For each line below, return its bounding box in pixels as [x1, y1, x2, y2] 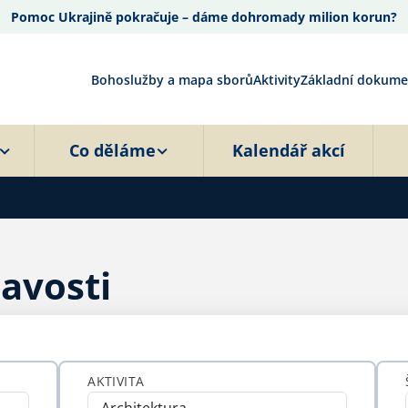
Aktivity [253, 70, 301, 88]
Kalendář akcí [231, 139, 345, 161]
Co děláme [69, 139, 156, 161]
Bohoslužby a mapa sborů [91, 70, 253, 88]
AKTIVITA [87, 372, 145, 390]
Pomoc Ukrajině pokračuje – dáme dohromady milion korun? [11, 8, 397, 25]
